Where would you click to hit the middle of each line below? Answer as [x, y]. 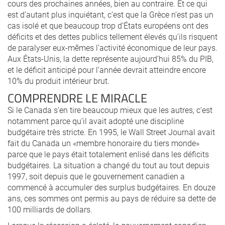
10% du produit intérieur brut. [59, 81]
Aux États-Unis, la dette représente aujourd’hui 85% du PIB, [110, 59]
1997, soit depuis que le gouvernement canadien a [96, 176]
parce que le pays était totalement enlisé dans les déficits [108, 154]
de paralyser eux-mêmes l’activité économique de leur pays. [113, 47]
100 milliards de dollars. [50, 209]
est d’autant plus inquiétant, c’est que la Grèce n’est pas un [110, 14]
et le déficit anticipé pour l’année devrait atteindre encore [107, 70]
